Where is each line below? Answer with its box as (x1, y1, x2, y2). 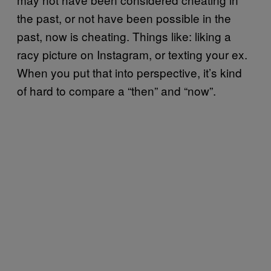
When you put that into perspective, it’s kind (17, 64, 242, 81)
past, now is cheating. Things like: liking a (17, 28, 231, 45)
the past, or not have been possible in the (17, 10, 231, 27)
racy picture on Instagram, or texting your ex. (17, 46, 247, 63)
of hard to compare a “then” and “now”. (17, 82, 216, 99)
